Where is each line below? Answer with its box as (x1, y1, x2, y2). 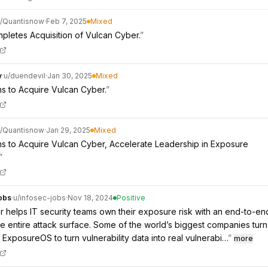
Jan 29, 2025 (46, 126, 90, 135)
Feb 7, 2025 (46, 17, 87, 26)
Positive (117, 193, 145, 202)
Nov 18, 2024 (68, 193, 113, 202)
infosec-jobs (20, 193, 66, 202)
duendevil (10, 71, 45, 80)
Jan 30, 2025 (47, 71, 92, 80)
